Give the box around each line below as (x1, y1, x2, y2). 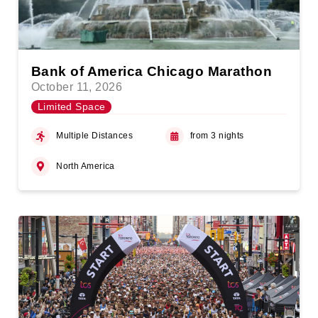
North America (56, 160, 115, 171)
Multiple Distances (56, 131, 133, 141)
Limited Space (37, 101, 106, 113)
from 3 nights (190, 131, 244, 141)
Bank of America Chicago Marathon (31, 62, 273, 79)
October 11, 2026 (31, 81, 123, 94)
